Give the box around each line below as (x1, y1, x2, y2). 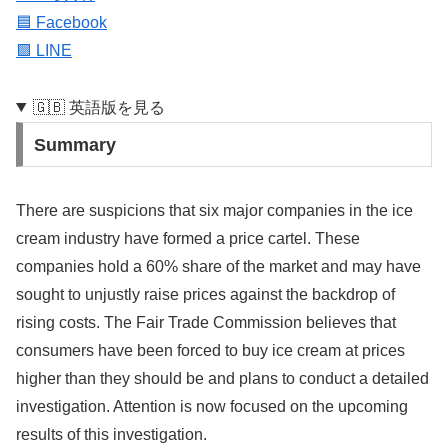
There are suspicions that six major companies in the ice (16, 201, 413, 219)
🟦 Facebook (16, 14, 107, 32)
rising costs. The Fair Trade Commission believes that (16, 313, 396, 331)
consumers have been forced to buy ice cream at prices (16, 341, 405, 359)
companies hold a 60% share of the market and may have (16, 257, 421, 275)
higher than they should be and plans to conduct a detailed (16, 369, 429, 387)
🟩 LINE (16, 42, 72, 60)
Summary (33, 134, 116, 155)
